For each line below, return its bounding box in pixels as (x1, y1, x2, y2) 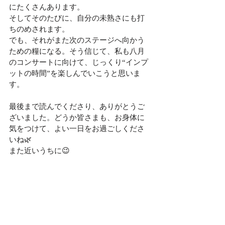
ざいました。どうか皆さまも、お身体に (9, 113, 145, 122)
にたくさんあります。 (9, 3, 84, 11)
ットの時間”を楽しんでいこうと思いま (9, 69, 141, 77)
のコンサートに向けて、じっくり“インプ (9, 58, 148, 66)
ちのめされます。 (9, 25, 69, 33)
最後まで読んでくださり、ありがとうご (9, 102, 145, 110)
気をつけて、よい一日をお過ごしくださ (9, 124, 145, 133)
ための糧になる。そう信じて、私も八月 (9, 47, 145, 55)
